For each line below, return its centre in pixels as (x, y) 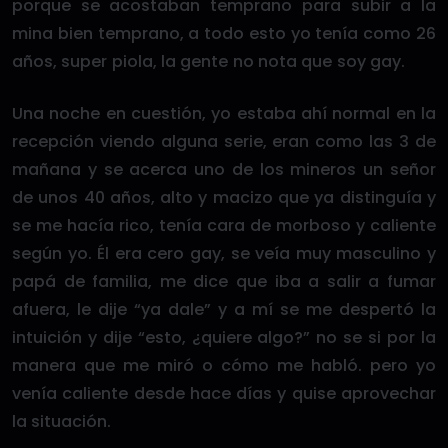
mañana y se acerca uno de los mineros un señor (224, 169)
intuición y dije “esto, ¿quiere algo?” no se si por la (224, 337)
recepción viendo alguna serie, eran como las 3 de (224, 141)
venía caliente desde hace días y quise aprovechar (224, 393)
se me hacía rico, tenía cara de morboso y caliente (224, 225)
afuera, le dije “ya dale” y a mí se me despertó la (224, 309)
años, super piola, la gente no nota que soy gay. (208, 61)
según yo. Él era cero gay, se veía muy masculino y (224, 253)
